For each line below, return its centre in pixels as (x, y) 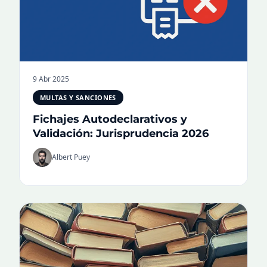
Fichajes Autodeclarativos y (110, 119)
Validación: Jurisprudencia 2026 (121, 133)
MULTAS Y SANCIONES (78, 97)
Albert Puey (71, 157)
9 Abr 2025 (51, 79)
